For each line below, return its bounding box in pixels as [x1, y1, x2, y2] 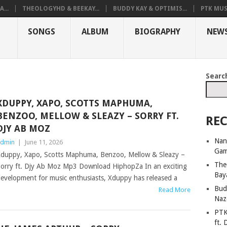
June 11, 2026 [24, 138, 63, 146]
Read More [159, 186, 191, 194]
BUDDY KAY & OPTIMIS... [113, 5, 187, 12]
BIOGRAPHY [135, 27, 180, 36]
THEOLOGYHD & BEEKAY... [22, 5, 99, 12]
